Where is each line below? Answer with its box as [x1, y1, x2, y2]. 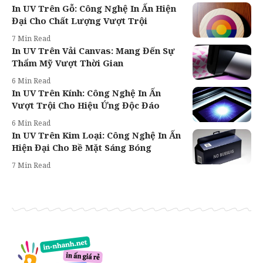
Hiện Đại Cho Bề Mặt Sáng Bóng [12, 141, 151, 153]
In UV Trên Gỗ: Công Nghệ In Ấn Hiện [12, 2, 176, 14]
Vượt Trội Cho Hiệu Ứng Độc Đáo [12, 99, 160, 111]
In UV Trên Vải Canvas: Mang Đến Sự [12, 44, 175, 56]
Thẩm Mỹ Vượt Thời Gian [12, 56, 123, 69]
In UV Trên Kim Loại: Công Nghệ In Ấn [12, 129, 181, 141]
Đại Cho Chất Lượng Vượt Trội [12, 14, 147, 26]
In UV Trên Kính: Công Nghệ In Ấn [12, 86, 161, 99]
